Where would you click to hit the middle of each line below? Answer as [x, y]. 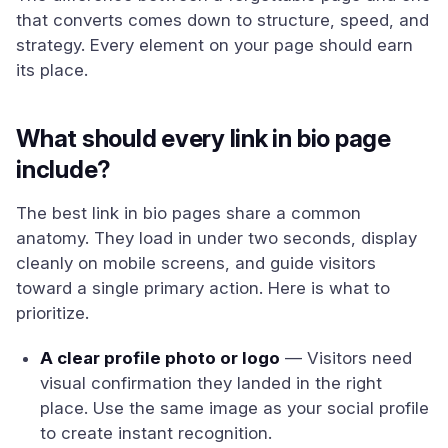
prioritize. [52, 313]
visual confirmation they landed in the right [211, 383]
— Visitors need [346, 358]
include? [64, 169]
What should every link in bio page [203, 138]
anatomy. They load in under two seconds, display [216, 238]
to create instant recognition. [156, 433]
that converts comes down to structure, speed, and [222, 20]
